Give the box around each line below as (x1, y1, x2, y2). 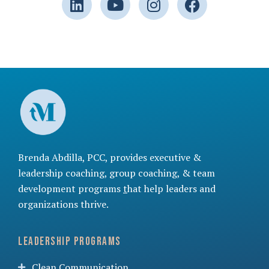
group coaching (109, 166, 177, 180)
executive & (150, 150, 201, 164)
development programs (18, 181, 121, 195)
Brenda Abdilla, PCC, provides (18, 150, 150, 164)
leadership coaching (18, 166, 104, 180)
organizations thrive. (18, 197, 109, 211)
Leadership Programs (18, 234, 121, 249)
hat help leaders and (127, 181, 216, 195)
